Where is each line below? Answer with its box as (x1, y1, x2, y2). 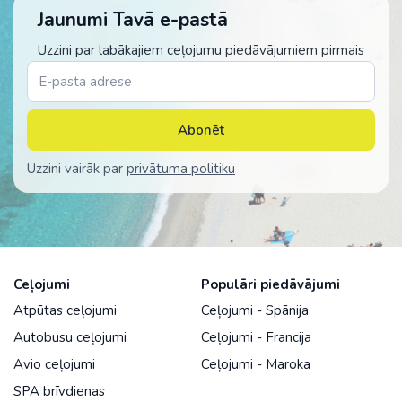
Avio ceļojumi (13, 355, 95, 374)
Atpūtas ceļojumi (13, 301, 117, 320)
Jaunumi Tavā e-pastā (38, 7, 228, 33)
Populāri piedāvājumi (201, 275, 340, 294)
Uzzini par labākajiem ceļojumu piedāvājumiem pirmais (38, 41, 364, 60)
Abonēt (178, 121, 224, 140)
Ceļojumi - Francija (201, 328, 311, 347)
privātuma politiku (127, 160, 235, 179)
